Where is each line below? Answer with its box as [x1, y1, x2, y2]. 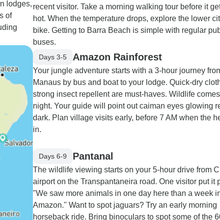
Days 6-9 [39, 152, 67, 160]
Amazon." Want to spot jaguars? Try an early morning [33, 201, 217, 209]
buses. [33, 38, 56, 46]
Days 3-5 [39, 53, 67, 61]
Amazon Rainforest [73, 51, 162, 62]
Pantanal [73, 150, 113, 162]
